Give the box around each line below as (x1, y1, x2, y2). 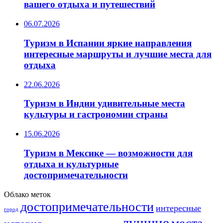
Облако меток (4, 190, 51, 199)
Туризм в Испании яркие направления (24, 37, 192, 48)
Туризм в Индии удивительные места (24, 98, 185, 109)
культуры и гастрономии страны (24, 109, 168, 120)
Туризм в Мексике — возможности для (24, 147, 193, 158)
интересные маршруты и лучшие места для (24, 48, 212, 59)
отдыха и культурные (24, 158, 118, 169)
